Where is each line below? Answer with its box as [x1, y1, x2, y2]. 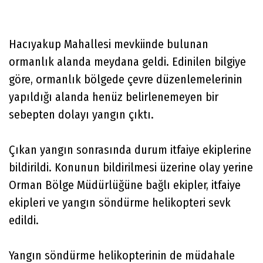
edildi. [9, 213, 48, 227]
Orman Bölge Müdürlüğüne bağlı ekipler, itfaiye [9, 177, 241, 192]
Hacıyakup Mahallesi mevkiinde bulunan [9, 36, 208, 51]
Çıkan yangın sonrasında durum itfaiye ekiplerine [9, 142, 251, 157]
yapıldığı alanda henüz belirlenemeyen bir [9, 89, 218, 104]
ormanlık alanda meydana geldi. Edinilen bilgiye [9, 54, 246, 69]
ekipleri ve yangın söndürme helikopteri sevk [9, 195, 231, 210]
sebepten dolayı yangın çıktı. [9, 107, 157, 122]
